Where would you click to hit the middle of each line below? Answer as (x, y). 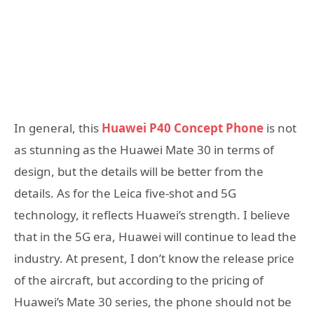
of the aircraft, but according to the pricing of (139, 280)
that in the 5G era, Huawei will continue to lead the (155, 236)
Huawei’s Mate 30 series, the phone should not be (153, 301)
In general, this (56, 128)
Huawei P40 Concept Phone (181, 128)
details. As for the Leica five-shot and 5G (125, 193)
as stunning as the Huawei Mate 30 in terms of (144, 149)
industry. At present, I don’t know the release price (154, 258)
